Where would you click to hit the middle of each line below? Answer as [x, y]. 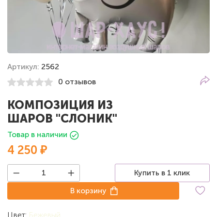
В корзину [89, 190]
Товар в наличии [37, 134]
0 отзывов [77, 82]
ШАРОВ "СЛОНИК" [62, 118]
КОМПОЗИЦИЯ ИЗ [60, 105]
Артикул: [24, 66]
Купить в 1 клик [162, 172]
